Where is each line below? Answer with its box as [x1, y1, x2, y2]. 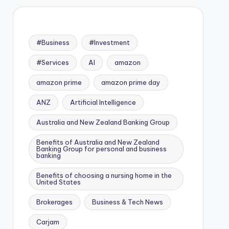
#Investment [88, 38, 130, 47]
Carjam [36, 217, 59, 226]
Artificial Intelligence [70, 98, 136, 106]
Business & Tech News [91, 197, 163, 206]
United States [36, 177, 81, 186]
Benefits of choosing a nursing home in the [36, 171, 172, 179]
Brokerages [36, 197, 73, 206]
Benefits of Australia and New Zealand [36, 138, 159, 146]
